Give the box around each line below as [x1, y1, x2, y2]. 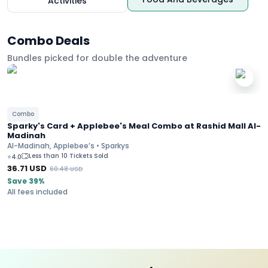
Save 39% [7, 176, 44, 186]
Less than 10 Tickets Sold [29, 151, 108, 160]
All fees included [7, 187, 68, 197]
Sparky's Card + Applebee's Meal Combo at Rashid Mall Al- [7, 120, 261, 132]
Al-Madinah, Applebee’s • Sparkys [7, 141, 129, 151]
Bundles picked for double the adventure [7, 52, 187, 64]
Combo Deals [7, 32, 90, 49]
